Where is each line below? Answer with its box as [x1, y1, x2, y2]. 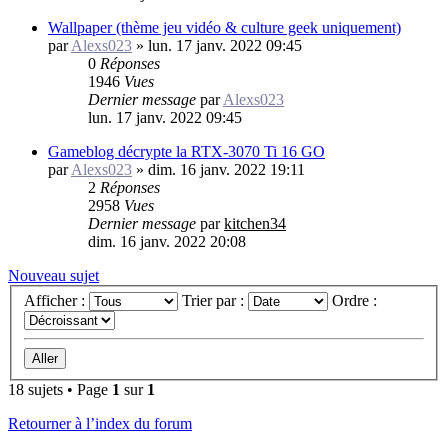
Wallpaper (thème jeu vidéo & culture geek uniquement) [48, 18, 401, 36]
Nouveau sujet [8, 266, 99, 284]
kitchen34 [224, 214, 286, 232]
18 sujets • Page [8, 381, 112, 399]
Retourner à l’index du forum [8, 415, 192, 433]
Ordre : [332, 292, 381, 310]
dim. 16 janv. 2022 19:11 [148, 160, 305, 178]
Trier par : [182, 292, 248, 310]
